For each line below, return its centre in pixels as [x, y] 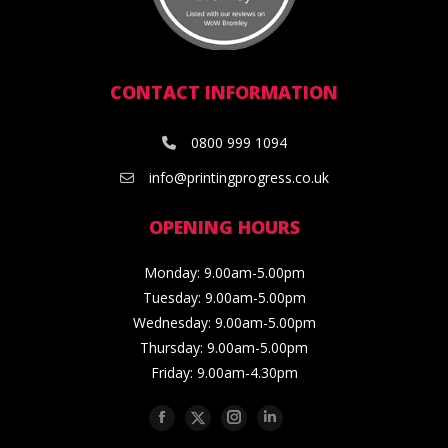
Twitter [227, 416]
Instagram [272, 416]
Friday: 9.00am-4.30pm [224, 372]
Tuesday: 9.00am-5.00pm [224, 297]
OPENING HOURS [224, 226]
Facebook [200, 416]
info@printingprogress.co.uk [238, 177]
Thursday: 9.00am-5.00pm [224, 347]
